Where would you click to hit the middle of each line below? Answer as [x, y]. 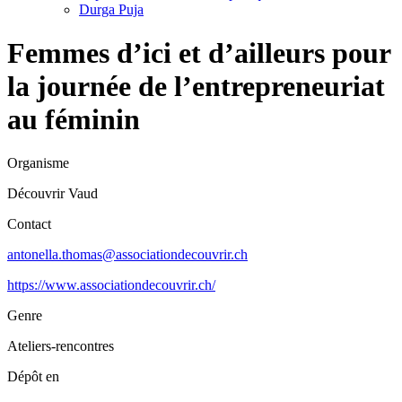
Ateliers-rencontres [61, 346]
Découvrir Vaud [52, 194]
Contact [29, 224]
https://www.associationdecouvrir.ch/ [111, 285]
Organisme [38, 163]
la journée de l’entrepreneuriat [196, 87]
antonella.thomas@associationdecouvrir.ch [127, 255]
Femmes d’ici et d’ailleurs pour [199, 53]
